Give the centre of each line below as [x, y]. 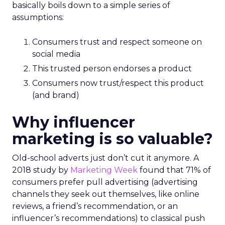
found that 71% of [174, 170]
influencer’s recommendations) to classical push [108, 218]
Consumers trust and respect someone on [117, 42]
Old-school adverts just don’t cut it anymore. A [105, 158]
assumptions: [38, 17]
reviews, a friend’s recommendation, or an [95, 206]
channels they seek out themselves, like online [106, 194]
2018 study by [41, 170]
